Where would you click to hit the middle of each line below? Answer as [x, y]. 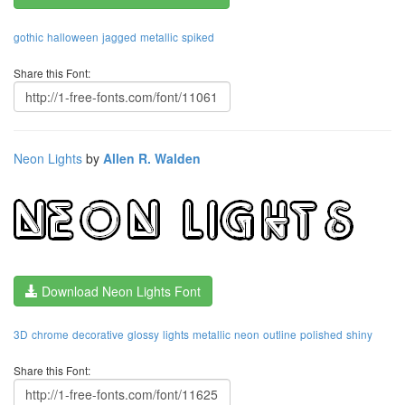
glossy [143, 334]
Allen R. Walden [152, 159]
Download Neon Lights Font [119, 292]
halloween [73, 37]
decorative [98, 334]
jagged [119, 37]
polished [321, 334]
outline [280, 334]
